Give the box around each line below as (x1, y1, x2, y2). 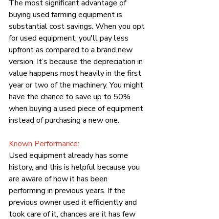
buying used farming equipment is (9, 9, 124, 20)
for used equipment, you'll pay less (9, 32, 131, 44)
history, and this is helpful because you (9, 161, 142, 173)
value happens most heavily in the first (9, 67, 143, 79)
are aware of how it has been (9, 173, 109, 184)
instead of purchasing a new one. (9, 114, 119, 126)
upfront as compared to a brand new (9, 44, 134, 55)
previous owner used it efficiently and (9, 197, 139, 208)
